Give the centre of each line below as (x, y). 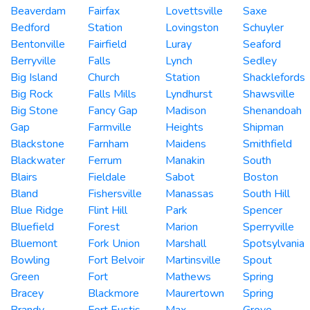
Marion (182, 227)
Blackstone (37, 144)
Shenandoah (272, 110)
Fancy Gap (113, 110)
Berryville (33, 61)
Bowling (30, 260)
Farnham (108, 144)
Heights (184, 127)
